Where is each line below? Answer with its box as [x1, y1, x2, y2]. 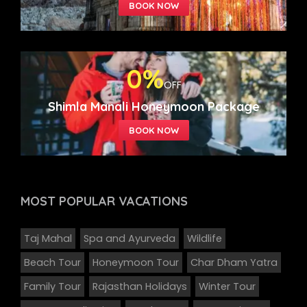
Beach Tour [24, 256, 81, 270]
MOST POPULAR [21, 193, 115, 210]
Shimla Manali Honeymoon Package [47, 99, 260, 115]
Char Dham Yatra [191, 256, 278, 270]
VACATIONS [115, 193, 188, 210]
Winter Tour [199, 280, 256, 294]
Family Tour [24, 280, 81, 294]
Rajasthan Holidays [93, 280, 187, 294]
